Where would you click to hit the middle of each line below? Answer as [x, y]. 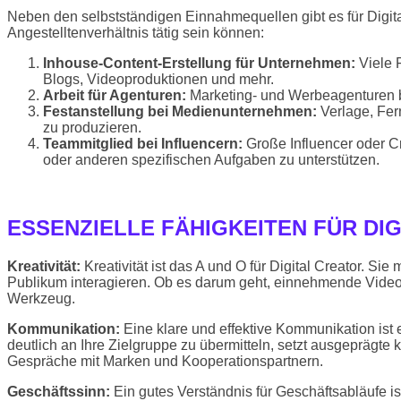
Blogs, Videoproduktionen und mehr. [158, 79]
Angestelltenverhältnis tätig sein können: [136, 32]
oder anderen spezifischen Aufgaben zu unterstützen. [211, 159]
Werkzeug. [41, 299]
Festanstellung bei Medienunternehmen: [180, 111]
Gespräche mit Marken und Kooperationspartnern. [165, 362]
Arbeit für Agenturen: [115, 95]
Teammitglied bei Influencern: [143, 143]
